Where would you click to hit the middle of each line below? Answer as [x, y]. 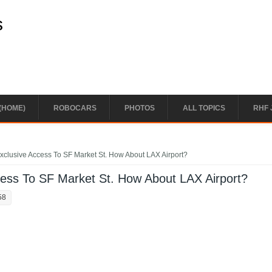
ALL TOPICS [204, 108]
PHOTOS [140, 108]
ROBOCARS [75, 108]
